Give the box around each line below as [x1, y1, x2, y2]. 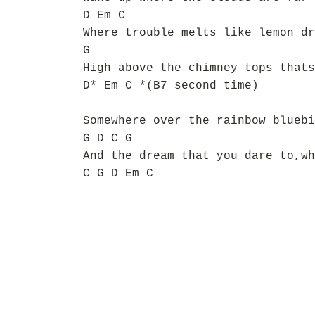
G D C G [83, 132, 132, 145]
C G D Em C [83, 167, 153, 180]
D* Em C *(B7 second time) [83, 79, 259, 92]
